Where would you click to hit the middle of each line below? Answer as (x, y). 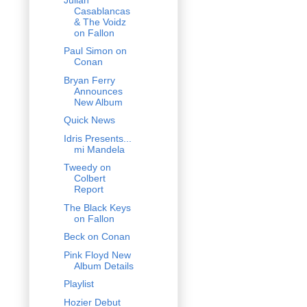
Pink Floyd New (97, 255)
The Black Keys (97, 207)
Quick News (89, 120)
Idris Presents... (97, 138)
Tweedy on (87, 168)
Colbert (89, 179)
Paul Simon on (95, 51)
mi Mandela (99, 149)
